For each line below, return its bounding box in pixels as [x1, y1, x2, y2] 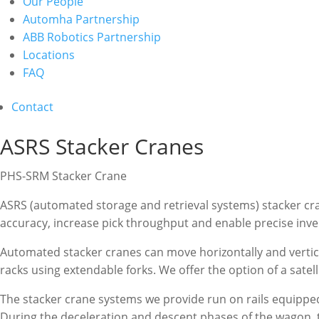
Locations [23, 47, 75, 63]
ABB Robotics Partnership [23, 29, 161, 45]
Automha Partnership [23, 11, 140, 27]
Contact [11, 99, 53, 115]
